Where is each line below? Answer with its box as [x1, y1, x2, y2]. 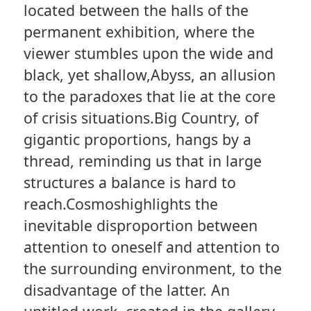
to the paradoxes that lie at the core [23, 85, 276, 106]
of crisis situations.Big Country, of [23, 107, 258, 128]
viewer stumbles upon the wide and [23, 42, 274, 63]
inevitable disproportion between [23, 215, 258, 235]
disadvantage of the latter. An [23, 279, 230, 300]
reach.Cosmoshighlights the [23, 193, 218, 214]
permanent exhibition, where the [23, 21, 255, 42]
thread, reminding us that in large [23, 150, 262, 171]
